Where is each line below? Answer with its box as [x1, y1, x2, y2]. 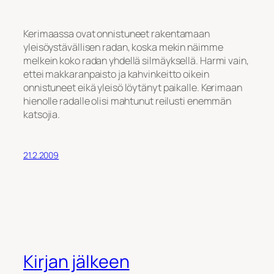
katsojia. [23, 108, 61, 121]
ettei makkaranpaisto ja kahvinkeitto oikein [23, 67, 209, 81]
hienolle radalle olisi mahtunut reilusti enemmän [23, 94, 232, 108]
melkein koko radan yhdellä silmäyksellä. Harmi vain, [23, 54, 249, 67]
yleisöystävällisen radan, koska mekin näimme [23, 40, 223, 54]
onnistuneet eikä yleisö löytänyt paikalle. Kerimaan [23, 81, 242, 94]
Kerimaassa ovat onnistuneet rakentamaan [23, 27, 210, 40]
